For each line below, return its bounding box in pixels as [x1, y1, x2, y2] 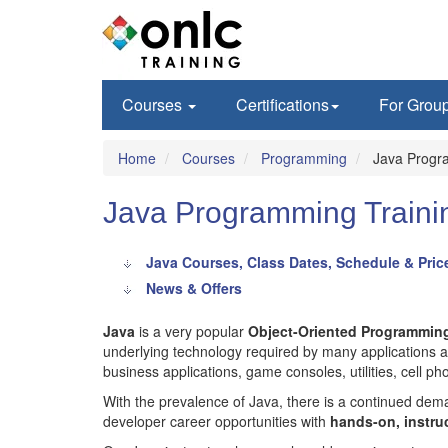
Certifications [236, 93, 329, 116]
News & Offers [146, 278, 242, 298]
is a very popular [135, 321, 248, 341]
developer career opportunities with [103, 411, 330, 431]
